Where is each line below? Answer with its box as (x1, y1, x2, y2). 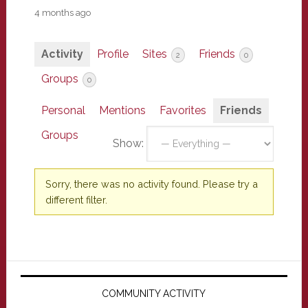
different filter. (45, 194, 107, 206)
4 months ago (34, 8, 91, 18)
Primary (5, 261, 83, 285)
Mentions (98, 104, 146, 117)
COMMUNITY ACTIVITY (102, 288, 206, 299)
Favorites (159, 104, 206, 117)
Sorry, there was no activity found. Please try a (45, 178, 258, 190)
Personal (41, 104, 85, 117)
